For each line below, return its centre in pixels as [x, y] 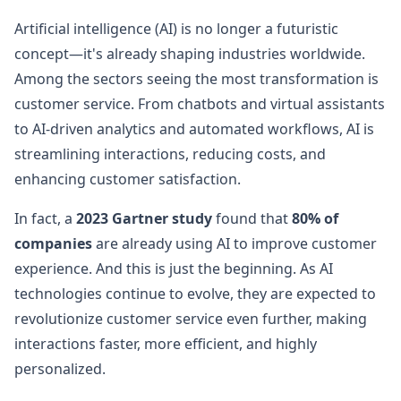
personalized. [60, 369]
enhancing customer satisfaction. [128, 179]
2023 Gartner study [144, 218]
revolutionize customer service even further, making [191, 319]
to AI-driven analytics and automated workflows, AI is [194, 129]
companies [53, 243]
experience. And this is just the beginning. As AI [174, 269]
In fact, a [45, 218]
